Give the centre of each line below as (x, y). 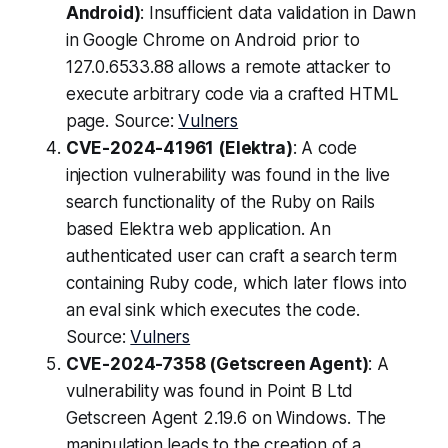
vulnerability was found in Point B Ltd (209, 391)
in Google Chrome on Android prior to (212, 40)
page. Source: (122, 121)
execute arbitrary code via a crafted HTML (232, 94)
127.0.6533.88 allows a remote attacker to (228, 67)
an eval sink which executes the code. (212, 310)
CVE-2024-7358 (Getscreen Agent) (217, 364)
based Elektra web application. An (198, 229)
